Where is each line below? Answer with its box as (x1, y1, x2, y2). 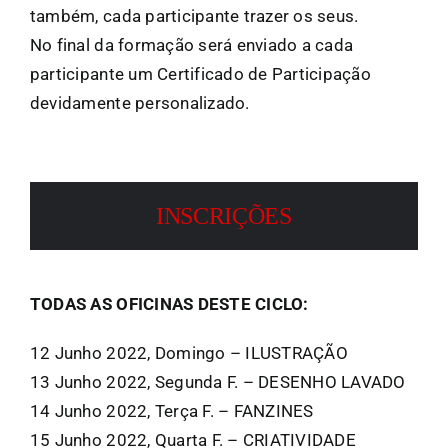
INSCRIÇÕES (156, 202, 292, 229)
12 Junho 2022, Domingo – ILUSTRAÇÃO (29, 342, 348, 363)
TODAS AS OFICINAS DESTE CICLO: (29, 293, 309, 314)
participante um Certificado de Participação (29, 64, 371, 85)
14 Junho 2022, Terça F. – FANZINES (29, 400, 314, 421)
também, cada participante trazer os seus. (29, 6, 359, 27)
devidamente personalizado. (29, 93, 250, 114)
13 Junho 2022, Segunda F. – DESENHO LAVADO (29, 371, 406, 392)
